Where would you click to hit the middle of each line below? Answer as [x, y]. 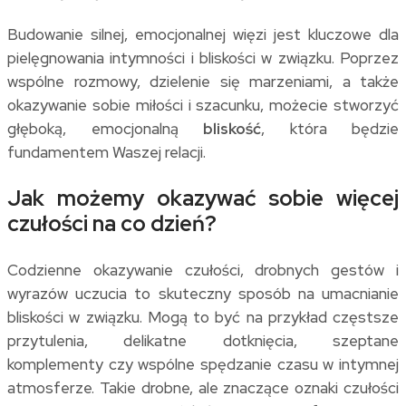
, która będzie [330, 129]
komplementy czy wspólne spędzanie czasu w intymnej [203, 365]
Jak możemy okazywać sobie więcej [203, 198]
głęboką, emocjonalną [105, 129]
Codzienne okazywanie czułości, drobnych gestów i [203, 271]
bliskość [232, 129]
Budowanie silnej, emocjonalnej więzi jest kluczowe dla [203, 35]
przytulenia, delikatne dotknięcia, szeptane [203, 341]
